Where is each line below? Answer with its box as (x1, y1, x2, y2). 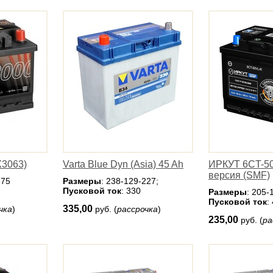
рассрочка (117, 204, 158, 214)
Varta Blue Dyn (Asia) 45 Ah (63, 159, 183, 169)
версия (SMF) (208, 170, 270, 180)
